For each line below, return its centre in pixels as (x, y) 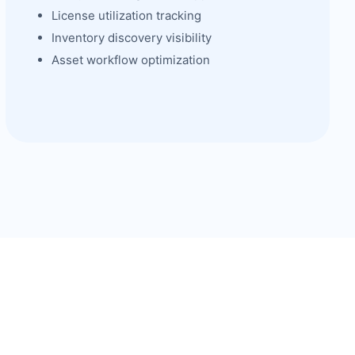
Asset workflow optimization (130, 60)
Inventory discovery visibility (131, 38)
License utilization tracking (126, 15)
